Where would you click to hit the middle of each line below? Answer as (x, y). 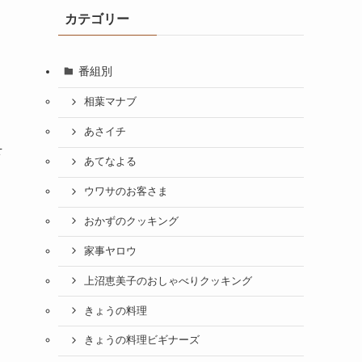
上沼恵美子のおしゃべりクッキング (168, 281)
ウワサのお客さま (126, 192)
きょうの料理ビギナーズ (141, 341)
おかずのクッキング (131, 221)
